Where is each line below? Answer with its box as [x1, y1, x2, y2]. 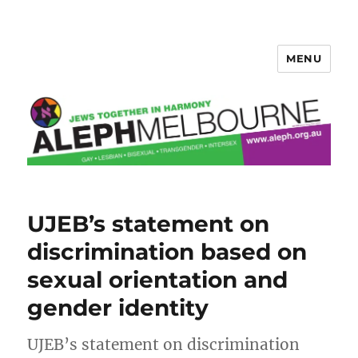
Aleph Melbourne [27, 58, 197, 82]
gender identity [27, 294, 209, 322]
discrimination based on [27, 238, 308, 266]
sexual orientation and [27, 266, 288, 294]
